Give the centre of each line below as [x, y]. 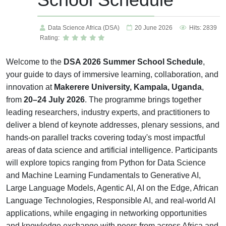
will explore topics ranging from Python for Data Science [106, 163]
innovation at [30, 87]
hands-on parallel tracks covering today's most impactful [106, 137]
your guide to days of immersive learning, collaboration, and [112, 74]
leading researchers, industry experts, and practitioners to [108, 112]
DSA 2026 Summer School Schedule [133, 62]
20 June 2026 [154, 28]
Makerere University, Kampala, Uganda [128, 87]
